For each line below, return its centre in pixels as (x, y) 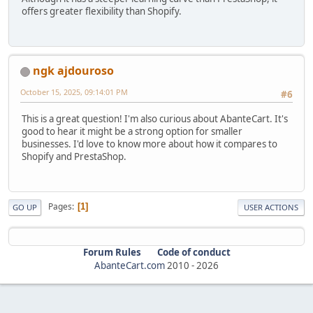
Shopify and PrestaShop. (74, 156)
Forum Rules (112, 252)
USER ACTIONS (271, 207)
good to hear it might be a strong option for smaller (132, 131)
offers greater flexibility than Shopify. (102, 11)
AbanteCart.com (130, 265)
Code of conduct (194, 252)
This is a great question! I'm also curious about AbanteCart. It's (155, 118)
